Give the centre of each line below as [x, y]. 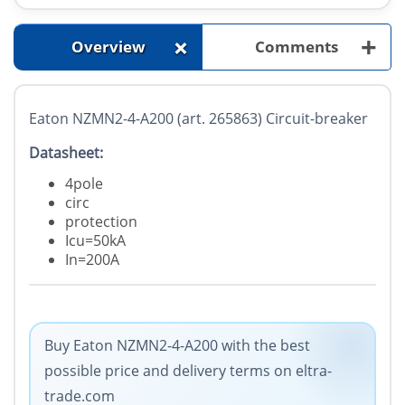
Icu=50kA [95, 241]
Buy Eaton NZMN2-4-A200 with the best [177, 346]
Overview [108, 47]
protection [101, 222]
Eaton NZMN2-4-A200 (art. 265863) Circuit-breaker [198, 119]
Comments [297, 47]
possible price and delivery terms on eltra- [188, 371]
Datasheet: [66, 153]
